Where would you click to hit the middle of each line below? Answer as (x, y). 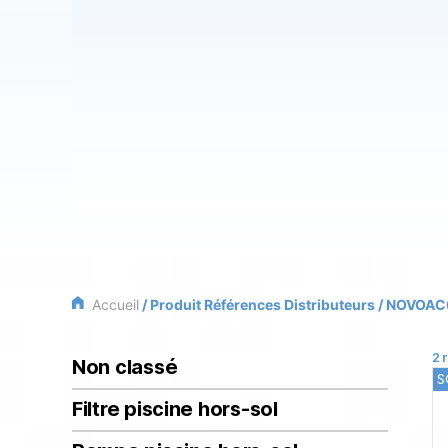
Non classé (125, 367)
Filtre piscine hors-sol (175, 409)
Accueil (115, 305)
